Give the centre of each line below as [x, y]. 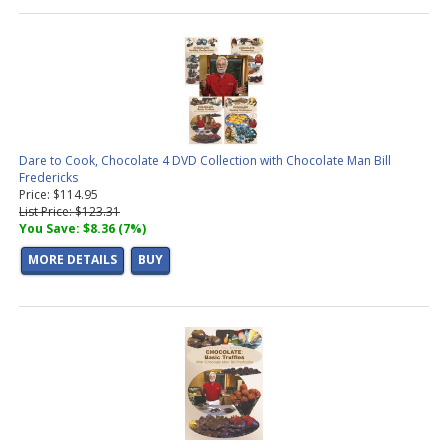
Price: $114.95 [58, 195]
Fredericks [48, 178]
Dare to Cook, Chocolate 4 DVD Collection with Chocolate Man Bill [205, 161]
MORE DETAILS [72, 260]
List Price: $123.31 [69, 212]
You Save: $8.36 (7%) [82, 229]
